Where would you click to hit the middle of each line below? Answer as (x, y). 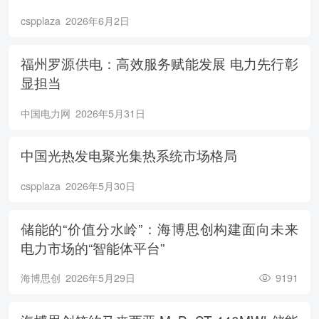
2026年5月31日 (110, 113)
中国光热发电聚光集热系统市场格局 (129, 155)
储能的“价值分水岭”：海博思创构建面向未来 (159, 228)
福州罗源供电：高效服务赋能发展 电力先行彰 (159, 63)
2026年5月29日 (100, 278)
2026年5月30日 (100, 185)
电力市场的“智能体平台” (92, 247)
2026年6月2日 (97, 21)
